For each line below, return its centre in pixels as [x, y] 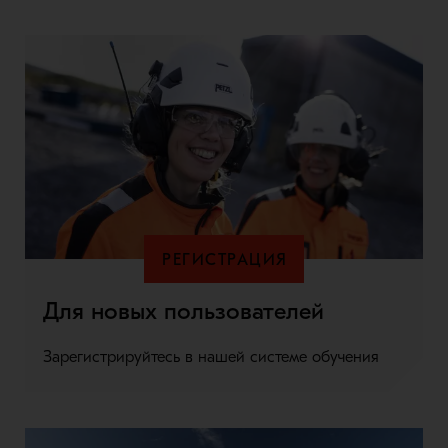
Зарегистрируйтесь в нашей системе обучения [210, 357]
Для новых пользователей [183, 311]
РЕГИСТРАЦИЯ [225, 260]
